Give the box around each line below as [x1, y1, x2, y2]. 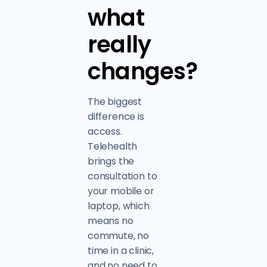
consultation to [87, 169, 157, 183]
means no [87, 214, 133, 228]
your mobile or [87, 184, 154, 198]
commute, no [87, 229, 150, 243]
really [87, 29, 151, 60]
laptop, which [87, 199, 150, 213]
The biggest [87, 95, 142, 108]
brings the [87, 154, 135, 168]
